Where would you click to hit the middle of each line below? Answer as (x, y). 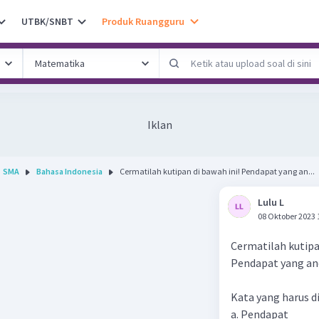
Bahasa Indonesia (69, 171)
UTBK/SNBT (47, 21)
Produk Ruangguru (143, 21)
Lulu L (271, 202)
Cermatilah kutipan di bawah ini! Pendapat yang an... (278, 171)
